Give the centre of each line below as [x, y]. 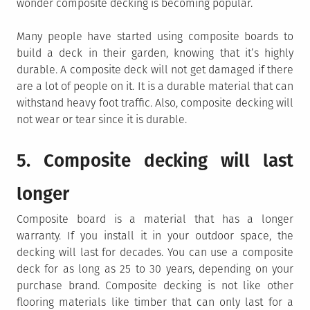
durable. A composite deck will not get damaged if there [155, 69]
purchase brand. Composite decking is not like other [155, 285]
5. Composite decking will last [155, 161]
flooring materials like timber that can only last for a [155, 302]
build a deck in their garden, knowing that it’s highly [155, 53]
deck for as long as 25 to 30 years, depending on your [155, 268]
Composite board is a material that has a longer [155, 219]
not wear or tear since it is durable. [102, 119]
